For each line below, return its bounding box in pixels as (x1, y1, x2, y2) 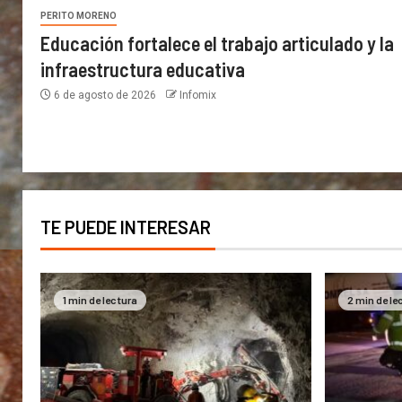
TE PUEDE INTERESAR (40, 216, 211, 239)
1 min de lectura (63, 293, 137, 307)
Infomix (179, 89, 216, 102)
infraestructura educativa (40, 57, 245, 82)
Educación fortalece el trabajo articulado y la (40, 31, 394, 56)
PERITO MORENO (40, 11, 117, 22)
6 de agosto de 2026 (51, 89, 159, 102)
